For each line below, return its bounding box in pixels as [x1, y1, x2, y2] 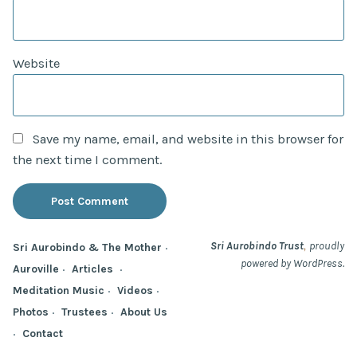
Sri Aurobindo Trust [210, 239, 304, 253]
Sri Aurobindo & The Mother [13, 241, 162, 254]
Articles [72, 262, 116, 276]
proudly [309, 239, 344, 253]
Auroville [13, 262, 59, 276]
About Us [120, 305, 167, 319]
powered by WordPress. [241, 257, 344, 270]
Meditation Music [13, 284, 104, 297]
